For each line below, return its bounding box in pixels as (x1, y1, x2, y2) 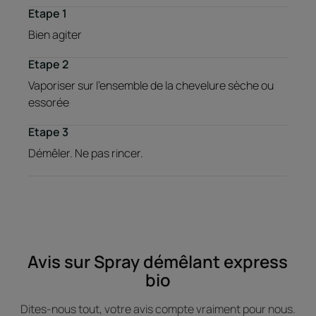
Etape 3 (28, 123, 68, 140)
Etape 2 (28, 56, 68, 72)
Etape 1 (28, 5, 67, 21)
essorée (28, 94, 69, 110)
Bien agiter (28, 26, 82, 42)
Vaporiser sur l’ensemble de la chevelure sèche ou (28, 77, 274, 93)
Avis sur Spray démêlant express (28, 249, 288, 273)
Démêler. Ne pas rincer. (28, 145, 143, 161)
